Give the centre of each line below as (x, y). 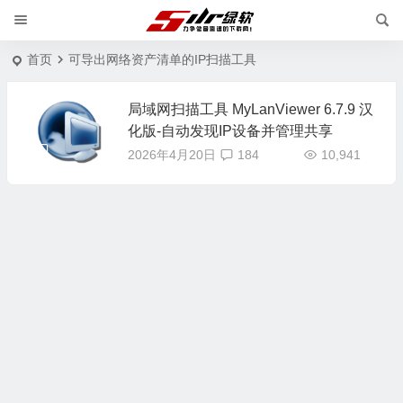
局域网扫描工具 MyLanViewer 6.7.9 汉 (250, 109)
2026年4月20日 (171, 155)
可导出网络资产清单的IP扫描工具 (162, 59)
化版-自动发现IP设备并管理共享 (230, 131)
